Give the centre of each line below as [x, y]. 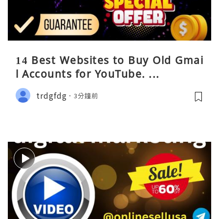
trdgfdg [52, 95]
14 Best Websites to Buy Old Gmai [109, 60]
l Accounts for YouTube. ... [88, 74]
